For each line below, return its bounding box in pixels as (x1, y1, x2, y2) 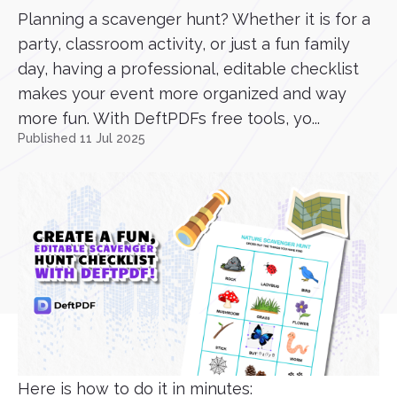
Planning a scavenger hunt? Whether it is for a (18, 10, 370, 28)
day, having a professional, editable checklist (18, 59, 359, 78)
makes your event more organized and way (18, 84, 346, 103)
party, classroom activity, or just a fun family (18, 35, 350, 53)
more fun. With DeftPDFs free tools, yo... (18, 109, 320, 128)
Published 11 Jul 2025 (18, 131, 145, 145)
